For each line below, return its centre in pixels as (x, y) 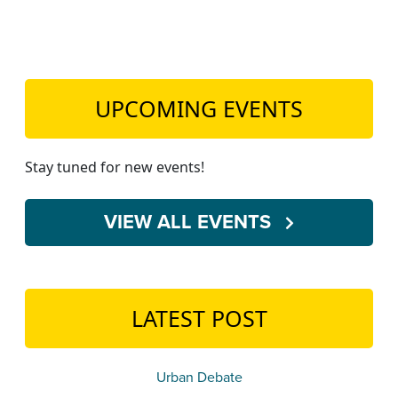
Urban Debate (199, 378)
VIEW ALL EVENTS (190, 222)
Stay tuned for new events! (115, 167)
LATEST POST (199, 318)
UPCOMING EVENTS (199, 108)
